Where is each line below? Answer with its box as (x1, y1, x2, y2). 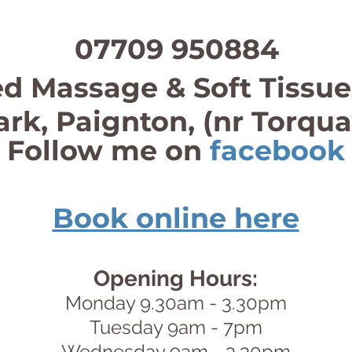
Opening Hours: (93, 266, 258, 292)
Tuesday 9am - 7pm (89, 316, 262, 339)
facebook (209, 134, 345, 168)
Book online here (52, 201, 299, 236)
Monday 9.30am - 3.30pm (64, 291, 287, 315)
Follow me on (6, 134, 210, 168)
